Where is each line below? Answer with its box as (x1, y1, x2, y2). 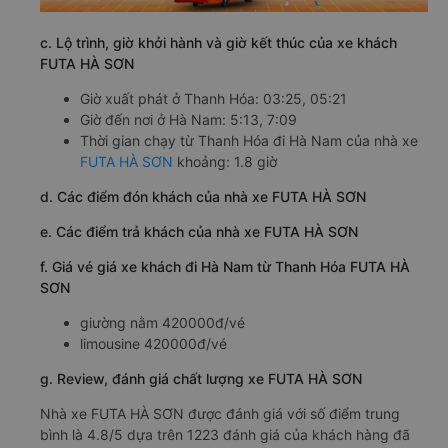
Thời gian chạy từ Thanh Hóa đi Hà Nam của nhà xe (80, 132, 418, 150)
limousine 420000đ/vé (80, 335, 227, 353)
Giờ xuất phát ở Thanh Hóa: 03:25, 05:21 (80, 90, 347, 108)
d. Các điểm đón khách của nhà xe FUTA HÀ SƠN (40, 188, 366, 206)
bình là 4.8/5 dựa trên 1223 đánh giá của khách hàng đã (40, 426, 410, 444)
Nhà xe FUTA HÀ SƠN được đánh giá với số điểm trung (40, 405, 400, 423)
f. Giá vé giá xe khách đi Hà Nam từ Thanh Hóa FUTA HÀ (40, 258, 410, 276)
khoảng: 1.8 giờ (173, 153, 277, 171)
